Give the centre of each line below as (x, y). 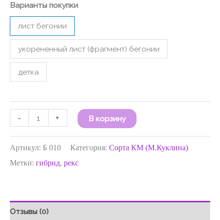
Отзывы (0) (29, 212)
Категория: (90, 148)
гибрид (48, 163)
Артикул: (26, 148)
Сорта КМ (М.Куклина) (149, 148)
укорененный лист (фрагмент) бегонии (89, 49)
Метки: (23, 163)
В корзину (107, 119)
